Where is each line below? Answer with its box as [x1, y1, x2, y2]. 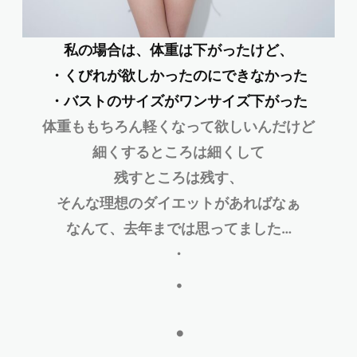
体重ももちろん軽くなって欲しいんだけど [42, 117, 315, 135]
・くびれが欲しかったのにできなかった [49, 66, 308, 84]
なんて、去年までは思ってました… [65, 219, 292, 237]
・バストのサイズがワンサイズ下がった [49, 92, 308, 109]
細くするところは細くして [92, 143, 265, 160]
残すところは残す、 [114, 168, 243, 186]
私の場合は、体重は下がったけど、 [64, 41, 293, 58]
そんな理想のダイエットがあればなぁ [57, 194, 300, 211]
